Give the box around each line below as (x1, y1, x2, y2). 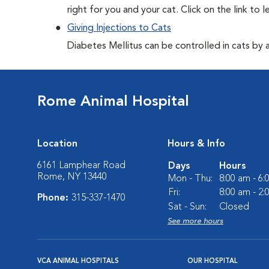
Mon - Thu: (168, 174, 213, 184)
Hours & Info (168, 139, 225, 149)
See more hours (168, 217, 223, 225)
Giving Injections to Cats (67, 23, 171, 33)
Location (37, 139, 77, 149)
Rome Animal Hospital (37, 95, 189, 109)
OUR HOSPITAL (187, 258, 238, 265)
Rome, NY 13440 (37, 172, 107, 182)
